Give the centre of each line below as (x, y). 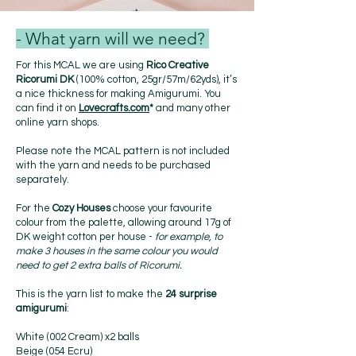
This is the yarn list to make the (91, 294)
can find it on (47, 108)
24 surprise (191, 294)
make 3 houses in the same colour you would (117, 251)
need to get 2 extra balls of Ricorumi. (101, 265)
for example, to (189, 237)
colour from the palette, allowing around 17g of (124, 222)
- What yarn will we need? (112, 39)
